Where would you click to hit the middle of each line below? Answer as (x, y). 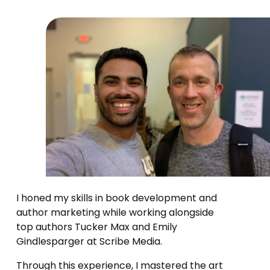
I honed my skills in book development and (116, 198)
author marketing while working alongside (115, 212)
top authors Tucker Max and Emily (96, 227)
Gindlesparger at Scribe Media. (89, 241)
